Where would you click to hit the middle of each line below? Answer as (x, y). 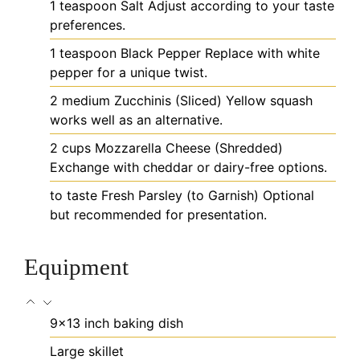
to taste (74, 196)
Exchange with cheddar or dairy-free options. (188, 168)
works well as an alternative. (136, 120)
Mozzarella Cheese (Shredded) (189, 148)
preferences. (88, 25)
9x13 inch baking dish (117, 323)
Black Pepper (161, 53)
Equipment (76, 266)
